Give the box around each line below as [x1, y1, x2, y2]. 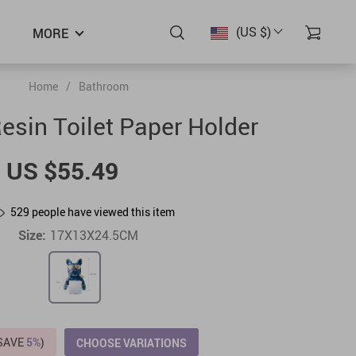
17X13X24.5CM [50, 226, 138, 244]
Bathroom [78, 79, 129, 94]
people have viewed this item [29, 203, 175, 219]
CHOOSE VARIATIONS [76, 335, 187, 350]
